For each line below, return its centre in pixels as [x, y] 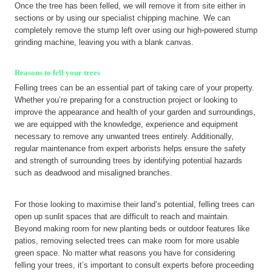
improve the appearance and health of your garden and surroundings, [135, 112]
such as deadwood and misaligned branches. [95, 172]
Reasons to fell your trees [57, 73]
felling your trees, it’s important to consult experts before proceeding [134, 265]
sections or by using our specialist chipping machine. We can [122, 18]
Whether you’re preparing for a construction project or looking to [126, 100]
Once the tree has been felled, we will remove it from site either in [130, 6]
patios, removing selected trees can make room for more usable [127, 240]
